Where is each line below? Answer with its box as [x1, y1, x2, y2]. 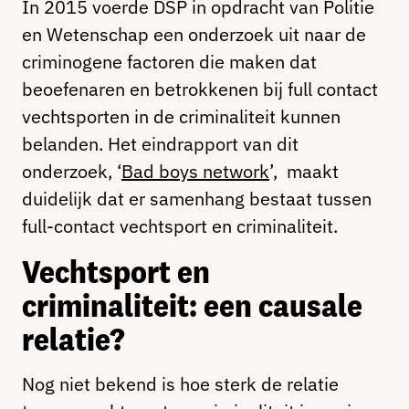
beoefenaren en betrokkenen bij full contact [22, 77, 378, 101]
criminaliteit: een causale [22, 284, 362, 326]
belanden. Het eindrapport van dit [22, 131, 299, 156]
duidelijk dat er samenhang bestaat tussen [22, 186, 372, 211]
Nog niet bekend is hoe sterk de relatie [22, 372, 339, 396]
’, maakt [269, 159, 339, 184]
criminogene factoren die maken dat [22, 49, 317, 74]
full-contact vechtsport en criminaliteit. [22, 214, 338, 238]
